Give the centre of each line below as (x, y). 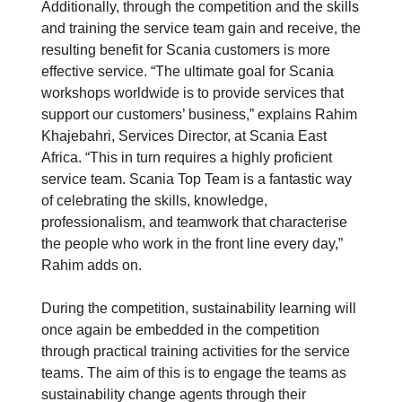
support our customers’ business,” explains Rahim (199, 115)
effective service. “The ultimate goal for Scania (188, 72)
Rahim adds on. (92, 266)
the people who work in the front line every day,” (192, 244)
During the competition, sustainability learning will (199, 309)
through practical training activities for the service (196, 352)
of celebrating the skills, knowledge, (154, 201)
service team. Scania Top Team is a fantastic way (197, 179)
